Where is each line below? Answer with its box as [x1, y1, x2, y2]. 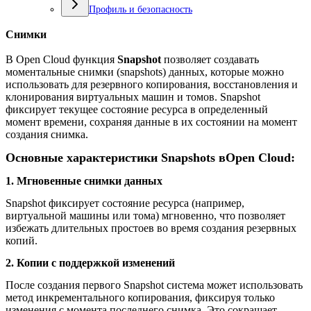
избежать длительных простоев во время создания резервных [6, 221, 296, 234]
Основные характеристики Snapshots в [6, 150, 226, 165]
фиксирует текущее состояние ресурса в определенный [6, 103, 268, 115]
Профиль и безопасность [89, 4, 192, 15]
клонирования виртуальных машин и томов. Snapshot [6, 90, 260, 103]
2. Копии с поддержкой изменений [6, 256, 175, 269]
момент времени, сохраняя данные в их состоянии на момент [6, 115, 297, 128]
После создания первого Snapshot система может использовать [6, 278, 303, 291]
